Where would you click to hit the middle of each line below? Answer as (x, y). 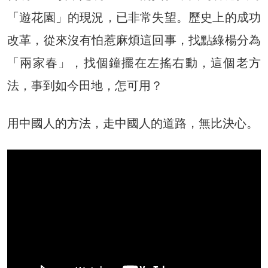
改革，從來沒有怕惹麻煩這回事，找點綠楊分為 (134, 40)
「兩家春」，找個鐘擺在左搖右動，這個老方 (134, 63)
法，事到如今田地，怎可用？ (85, 85)
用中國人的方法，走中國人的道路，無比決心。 (133, 123)
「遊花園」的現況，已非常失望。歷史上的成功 (134, 17)
